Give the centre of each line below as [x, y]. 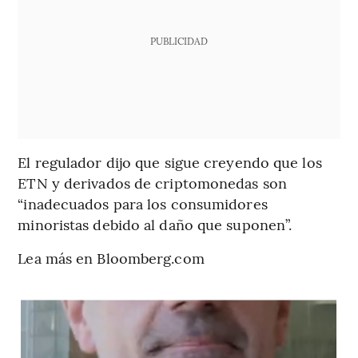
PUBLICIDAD [179, 41]
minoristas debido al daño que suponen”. [155, 225]
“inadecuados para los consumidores [143, 204]
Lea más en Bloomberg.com [111, 258]
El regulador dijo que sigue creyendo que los [170, 162]
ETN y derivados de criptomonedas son [152, 183]
